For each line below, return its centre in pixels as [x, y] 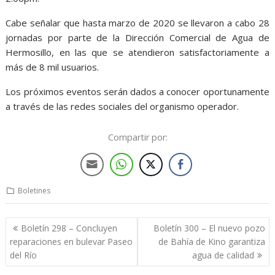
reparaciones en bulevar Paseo [72, 242]
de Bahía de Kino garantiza [211, 242]
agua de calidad [223, 255]
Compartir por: [137, 137]
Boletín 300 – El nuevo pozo [209, 228]
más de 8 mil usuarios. [52, 67]
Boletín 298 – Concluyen [69, 228]
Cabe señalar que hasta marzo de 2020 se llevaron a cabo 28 [137, 22]
